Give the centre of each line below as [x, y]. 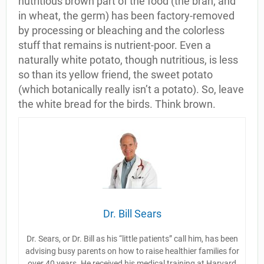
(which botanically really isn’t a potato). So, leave [131, 89]
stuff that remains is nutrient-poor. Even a [115, 45]
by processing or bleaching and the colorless [121, 30]
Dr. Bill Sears [132, 214]
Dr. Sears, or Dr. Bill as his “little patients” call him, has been [132, 239]
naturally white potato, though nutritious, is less [128, 60]
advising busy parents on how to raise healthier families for [132, 251]
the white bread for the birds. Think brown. [117, 104]
